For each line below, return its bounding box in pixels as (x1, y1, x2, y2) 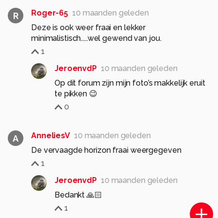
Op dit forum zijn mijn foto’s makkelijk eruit (54, 78, 205, 88)
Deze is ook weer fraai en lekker (31, 23, 146, 32)
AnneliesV (31, 131, 70, 140)
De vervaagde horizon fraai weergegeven (31, 145, 182, 155)
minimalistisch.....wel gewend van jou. (31, 34, 162, 43)
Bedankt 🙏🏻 (54, 190, 102, 200)
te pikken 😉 (54, 89, 97, 98)
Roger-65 (31, 8, 69, 18)
